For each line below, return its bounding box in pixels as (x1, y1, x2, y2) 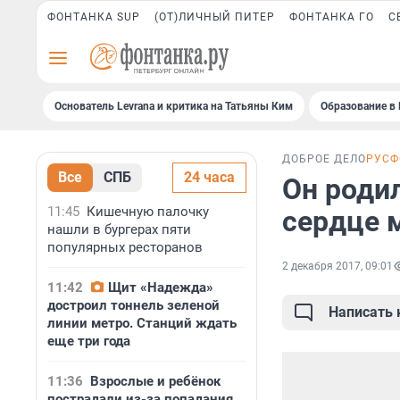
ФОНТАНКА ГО (289, 11, 374, 23)
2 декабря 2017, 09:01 (282, 260, 393, 273)
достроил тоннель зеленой (47, 297, 220, 313)
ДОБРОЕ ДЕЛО (282, 153, 366, 166)
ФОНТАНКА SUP (47, 11, 140, 23)
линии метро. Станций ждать (47, 315, 237, 331)
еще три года (47, 333, 130, 349)
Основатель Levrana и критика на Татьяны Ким (54, 100, 293, 112)
